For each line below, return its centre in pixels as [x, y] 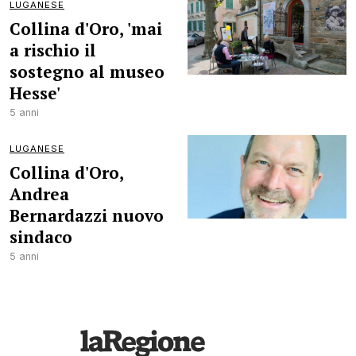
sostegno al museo [87, 72]
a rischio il [53, 50]
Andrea [39, 194]
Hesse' [35, 93]
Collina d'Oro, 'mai [86, 29]
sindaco [41, 237]
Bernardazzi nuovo [87, 215]
